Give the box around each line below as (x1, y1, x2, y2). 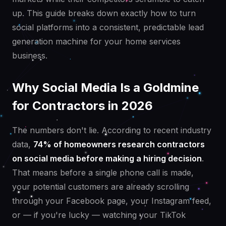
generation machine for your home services (12, 36, 181, 47)
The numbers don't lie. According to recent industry (12, 125, 211, 136)
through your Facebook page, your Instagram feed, (12, 196, 211, 206)
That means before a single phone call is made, (12, 167, 194, 178)
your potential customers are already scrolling (12, 182, 189, 192)
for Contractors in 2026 (12, 98, 153, 114)
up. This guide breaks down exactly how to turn (12, 8, 196, 19)
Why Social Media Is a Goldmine (12, 80, 199, 95)
